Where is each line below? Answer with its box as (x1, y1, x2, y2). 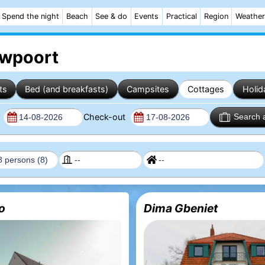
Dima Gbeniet (144, 201, 218, 215)
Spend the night (1, 12, 59, 21)
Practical (166, 12, 197, 21)
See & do (95, 12, 128, 21)
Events (134, 12, 159, 21)
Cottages (187, 83, 224, 94)
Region (203, 12, 228, 21)
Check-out (83, 111, 128, 122)
